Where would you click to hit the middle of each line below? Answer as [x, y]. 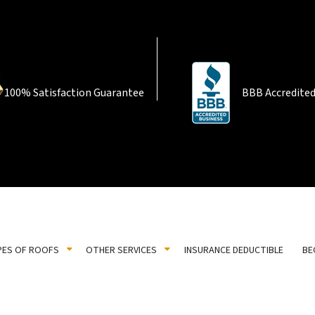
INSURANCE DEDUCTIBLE [234, 251]
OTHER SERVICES [122, 251]
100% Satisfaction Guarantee [74, 92]
